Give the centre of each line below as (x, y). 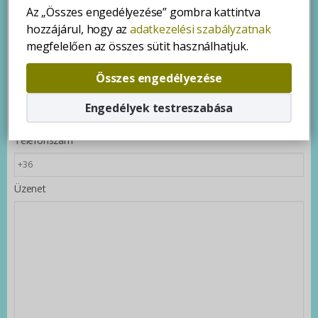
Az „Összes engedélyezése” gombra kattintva (143, 12)
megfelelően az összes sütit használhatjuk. (137, 46)
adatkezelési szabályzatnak (201, 29)
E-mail (28, 92)
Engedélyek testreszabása (159, 108)
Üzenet (30, 188)
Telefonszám (44, 140)
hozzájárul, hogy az (78, 29)
